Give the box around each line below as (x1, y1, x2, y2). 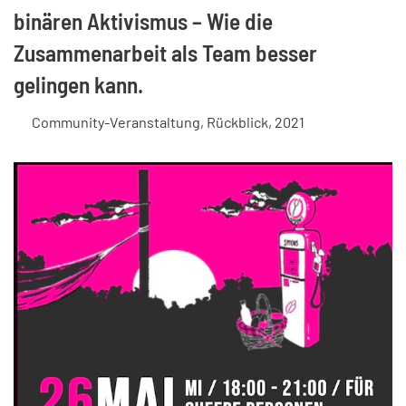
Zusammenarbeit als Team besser (14, 38, 317, 66)
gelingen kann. (14, 70, 143, 98)
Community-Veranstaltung (32, 112, 201, 130)
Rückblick (207, 112, 269, 130)
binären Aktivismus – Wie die (14, 6, 273, 34)
